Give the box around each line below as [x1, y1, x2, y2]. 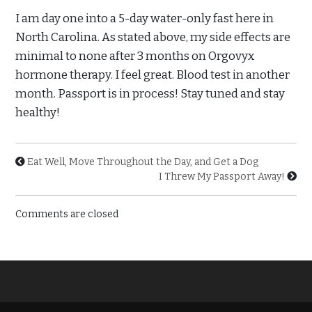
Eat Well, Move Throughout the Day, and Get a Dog [27, 156, 258, 169]
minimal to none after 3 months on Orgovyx [15, 49, 254, 64]
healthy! [15, 105, 60, 120]
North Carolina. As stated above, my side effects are [15, 30, 290, 45]
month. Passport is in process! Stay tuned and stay [15, 86, 285, 102]
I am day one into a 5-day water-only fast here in [15, 11, 274, 26]
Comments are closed [15, 208, 118, 221]
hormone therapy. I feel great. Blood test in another [15, 68, 290, 83]
